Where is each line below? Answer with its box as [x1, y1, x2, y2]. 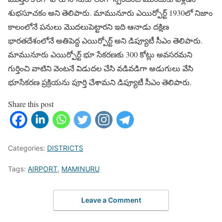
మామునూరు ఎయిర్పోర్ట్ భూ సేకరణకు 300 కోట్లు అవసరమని [8, 49, 192, 60]
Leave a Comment [81, 195, 141, 204]
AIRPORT [28, 165, 57, 173]
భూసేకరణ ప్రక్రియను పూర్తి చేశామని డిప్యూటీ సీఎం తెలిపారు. [8, 77, 192, 88]
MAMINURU [61, 165, 100, 173]
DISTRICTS [47, 144, 83, 153]
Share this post [8, 99, 54, 110]
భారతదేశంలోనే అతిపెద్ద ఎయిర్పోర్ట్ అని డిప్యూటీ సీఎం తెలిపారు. [8, 35, 203, 46]
